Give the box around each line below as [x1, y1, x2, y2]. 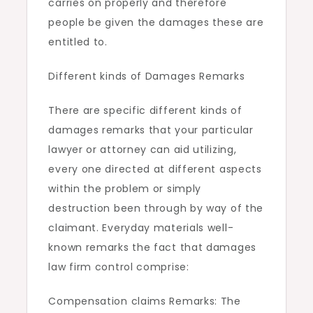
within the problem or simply [48, 182, 202, 196]
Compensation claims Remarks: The [48, 294, 241, 308]
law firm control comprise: [48, 260, 189, 274]
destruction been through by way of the [48, 201, 264, 215]
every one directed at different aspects [48, 162, 262, 176]
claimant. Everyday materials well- [48, 221, 234, 235]
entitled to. [48, 35, 108, 49]
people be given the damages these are [48, 15, 264, 29]
